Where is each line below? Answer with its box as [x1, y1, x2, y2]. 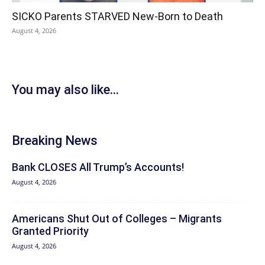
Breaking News [12, 133, 98, 148]
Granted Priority [12, 225, 89, 238]
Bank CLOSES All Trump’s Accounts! [12, 161, 184, 174]
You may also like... [12, 82, 119, 98]
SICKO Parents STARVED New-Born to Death [12, 10, 223, 23]
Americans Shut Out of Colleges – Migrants [12, 212, 222, 225]
